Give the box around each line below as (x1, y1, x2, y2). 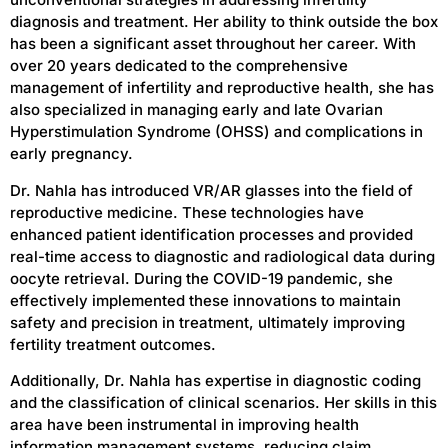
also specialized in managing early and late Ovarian (10, 100, 383, 120)
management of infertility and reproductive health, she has (10, 78, 434, 98)
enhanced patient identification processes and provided (10, 224, 413, 244)
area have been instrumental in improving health (10, 415, 359, 435)
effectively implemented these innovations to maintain (10, 290, 401, 310)
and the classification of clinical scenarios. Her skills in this (10, 393, 437, 413)
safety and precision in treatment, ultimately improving (10, 312, 405, 332)
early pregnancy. (10, 144, 133, 164)
